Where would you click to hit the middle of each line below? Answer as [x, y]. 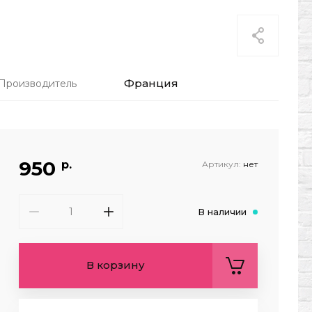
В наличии [222, 212]
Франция [151, 83]
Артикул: [221, 164]
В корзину [116, 265]
